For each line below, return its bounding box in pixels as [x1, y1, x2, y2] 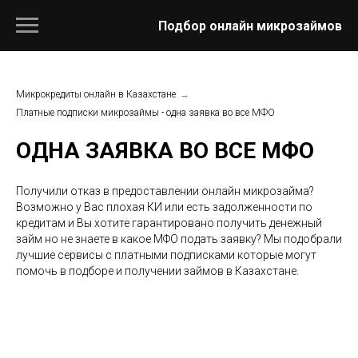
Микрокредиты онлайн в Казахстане [16, 89, 176, 100]
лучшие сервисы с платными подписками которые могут [16, 249, 316, 261]
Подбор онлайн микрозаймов [158, 18, 342, 34]
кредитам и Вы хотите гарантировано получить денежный [16, 217, 322, 229]
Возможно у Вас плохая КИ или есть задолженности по [16, 201, 312, 213]
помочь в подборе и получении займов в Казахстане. [16, 265, 299, 277]
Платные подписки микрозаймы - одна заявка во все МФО [16, 107, 275, 118]
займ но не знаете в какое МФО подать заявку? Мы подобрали [16, 233, 342, 245]
